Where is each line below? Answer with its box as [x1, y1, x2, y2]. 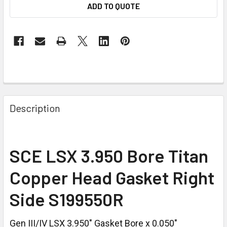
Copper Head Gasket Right [10, 166, 214, 188]
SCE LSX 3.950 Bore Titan [10, 144, 208, 166]
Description [10, 101, 60, 114]
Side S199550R [10, 188, 124, 210]
